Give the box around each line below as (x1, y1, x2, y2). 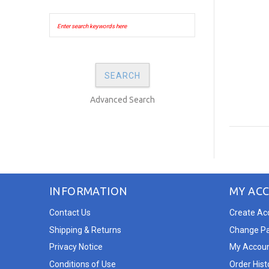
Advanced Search (89, 95, 155, 104)
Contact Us (49, 208, 91, 217)
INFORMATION (49, 185, 128, 197)
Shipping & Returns (49, 225, 121, 235)
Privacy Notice (49, 242, 103, 252)
